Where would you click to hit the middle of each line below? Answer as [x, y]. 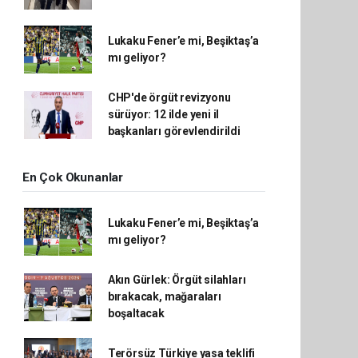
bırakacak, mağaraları [164, 296]
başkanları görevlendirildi [174, 131]
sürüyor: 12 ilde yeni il [163, 114]
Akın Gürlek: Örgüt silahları [177, 280]
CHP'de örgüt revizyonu [169, 97]
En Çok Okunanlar [73, 177]
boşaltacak [136, 313]
